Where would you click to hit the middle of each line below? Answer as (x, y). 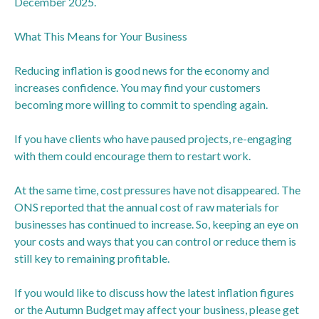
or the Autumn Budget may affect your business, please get (157, 309)
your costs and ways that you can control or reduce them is (155, 241)
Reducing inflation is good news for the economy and (142, 70)
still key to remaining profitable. (92, 258)
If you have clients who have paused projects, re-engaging (153, 138)
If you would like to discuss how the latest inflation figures (154, 292)
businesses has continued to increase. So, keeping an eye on (156, 224)
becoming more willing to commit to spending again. (141, 104)
